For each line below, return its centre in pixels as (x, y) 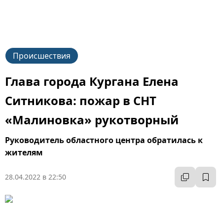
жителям (24, 152)
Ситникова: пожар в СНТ (81, 100)
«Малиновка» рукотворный (92, 120)
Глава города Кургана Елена (92, 81)
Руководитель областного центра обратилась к (104, 140)
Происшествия (42, 56)
